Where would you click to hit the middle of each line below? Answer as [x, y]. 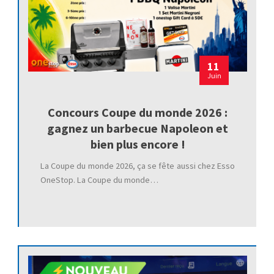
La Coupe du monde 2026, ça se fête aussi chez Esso [138, 165]
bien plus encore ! [138, 144]
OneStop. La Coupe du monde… [99, 180]
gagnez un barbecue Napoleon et [138, 128]
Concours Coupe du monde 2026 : [138, 112]
